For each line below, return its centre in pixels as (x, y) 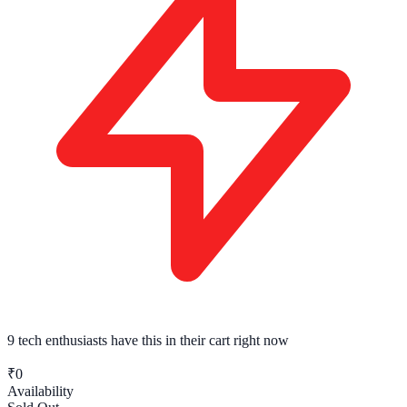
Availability (40, 391)
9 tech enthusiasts (57, 340)
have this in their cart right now (198, 340)
